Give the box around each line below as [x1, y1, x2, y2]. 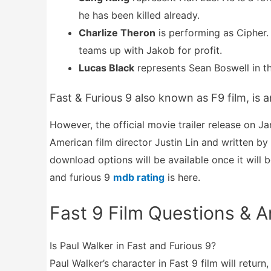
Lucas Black [79, 61, 134, 74]
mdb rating [113, 171, 165, 183]
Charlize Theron [79, 26, 155, 39]
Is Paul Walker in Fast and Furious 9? [50, 240, 216, 252]
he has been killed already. [79, 8, 200, 21]
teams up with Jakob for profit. [79, 44, 222, 56]
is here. [165, 171, 200, 183]
